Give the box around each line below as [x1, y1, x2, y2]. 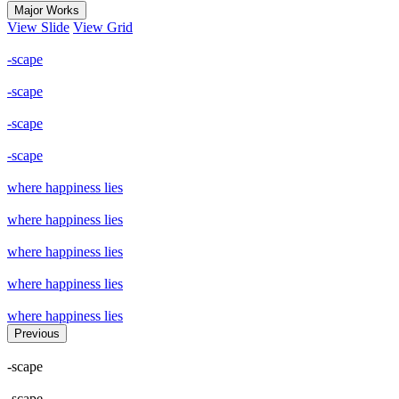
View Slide [7, 19, 69, 35]
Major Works [14, 3, 79, 17]
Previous [14, 326, 60, 340]
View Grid [73, 19, 133, 35]
